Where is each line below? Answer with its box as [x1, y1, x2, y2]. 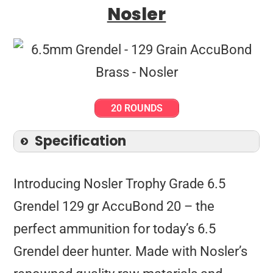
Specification [35, 132, 127, 151]
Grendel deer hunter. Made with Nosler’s [13, 244, 248, 260]
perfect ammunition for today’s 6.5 [13, 221, 216, 237]
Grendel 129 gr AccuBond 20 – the [13, 199, 215, 214]
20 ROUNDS [110, 102, 163, 115]
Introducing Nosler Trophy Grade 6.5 [13, 176, 226, 192]
